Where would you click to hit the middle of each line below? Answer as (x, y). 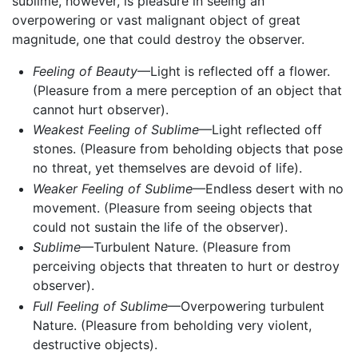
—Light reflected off (260, 130)
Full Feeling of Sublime (100, 306)
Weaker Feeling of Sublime (112, 188)
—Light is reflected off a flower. (233, 71)
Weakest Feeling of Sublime (115, 130)
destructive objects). (95, 344)
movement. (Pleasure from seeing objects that (172, 207)
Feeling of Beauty (85, 71)
